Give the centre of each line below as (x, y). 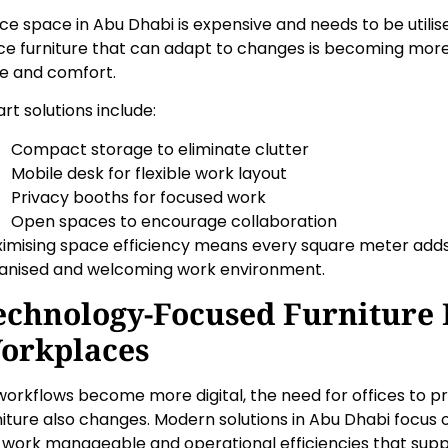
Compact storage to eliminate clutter (160, 149)
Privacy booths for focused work (138, 197)
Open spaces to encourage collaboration (174, 221)
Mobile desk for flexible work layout (149, 173)
